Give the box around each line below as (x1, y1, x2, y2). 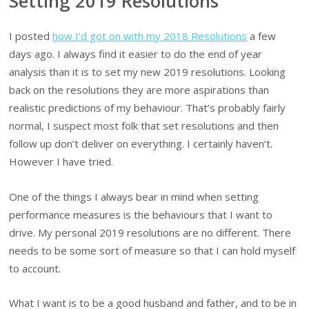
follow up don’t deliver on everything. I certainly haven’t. (9, 137, 273, 151)
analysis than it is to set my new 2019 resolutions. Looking (9, 65, 286, 79)
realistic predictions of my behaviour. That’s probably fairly (9, 101, 286, 115)
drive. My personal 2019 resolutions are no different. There (9, 225, 292, 239)
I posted (9, 29, 53, 43)
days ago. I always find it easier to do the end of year (9, 47, 263, 61)
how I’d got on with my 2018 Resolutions (52, 29, 248, 43)
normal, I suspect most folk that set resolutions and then (9, 119, 279, 133)
